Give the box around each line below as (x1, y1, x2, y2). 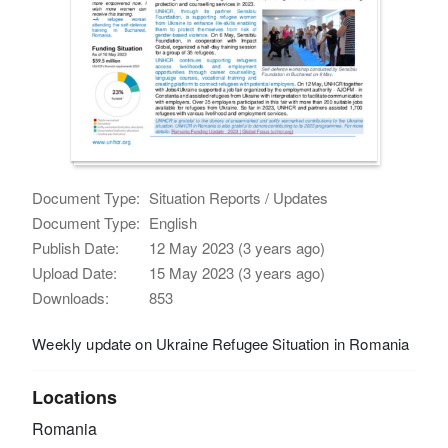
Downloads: (32, 286, 110, 308)
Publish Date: (32, 236, 120, 258)
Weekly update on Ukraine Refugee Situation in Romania (32, 332, 410, 354)
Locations (32, 383, 118, 410)
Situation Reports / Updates (149, 186, 329, 208)
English (149, 211, 198, 233)
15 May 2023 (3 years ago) (149, 261, 326, 283)
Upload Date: (32, 261, 118, 283)
